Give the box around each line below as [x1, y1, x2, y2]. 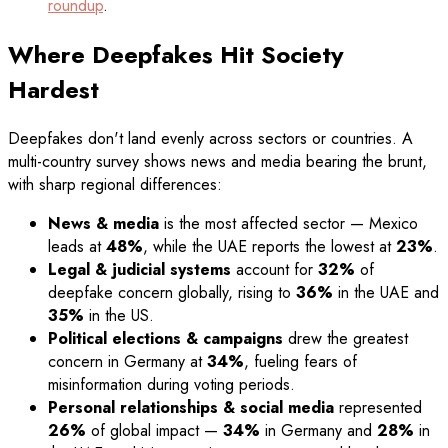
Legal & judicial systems [48, 257, 231, 281]
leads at [48, 234, 106, 258]
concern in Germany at [48, 349, 207, 373]
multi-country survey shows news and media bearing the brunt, [8, 149, 427, 173]
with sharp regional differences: [8, 172, 222, 196]
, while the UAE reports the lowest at [143, 234, 396, 258]
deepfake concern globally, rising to [48, 280, 296, 304]
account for [231, 257, 318, 281]
